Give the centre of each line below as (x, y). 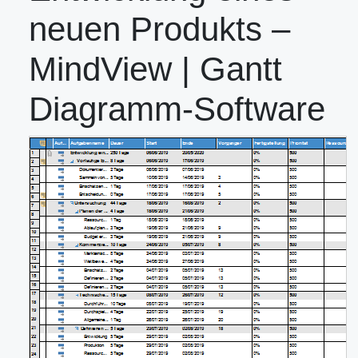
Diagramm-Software (177, 109)
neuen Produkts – (159, 30)
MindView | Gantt (155, 70)
